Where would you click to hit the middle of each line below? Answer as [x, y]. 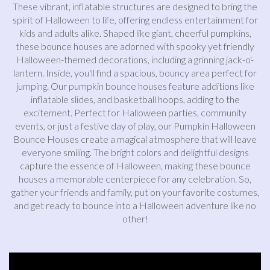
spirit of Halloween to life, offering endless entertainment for [135, 20]
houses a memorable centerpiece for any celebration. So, [135, 179]
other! [135, 218]
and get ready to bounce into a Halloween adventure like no [135, 205]
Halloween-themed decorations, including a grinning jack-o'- [135, 59]
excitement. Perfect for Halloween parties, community [135, 112]
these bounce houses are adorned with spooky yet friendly [135, 46]
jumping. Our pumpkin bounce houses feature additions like [135, 86]
